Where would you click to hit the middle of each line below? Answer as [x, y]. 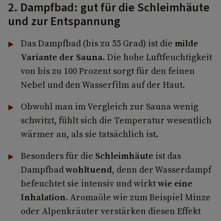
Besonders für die [58, 155]
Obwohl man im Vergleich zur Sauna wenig [109, 106]
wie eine [175, 183]
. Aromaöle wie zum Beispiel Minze [138, 197]
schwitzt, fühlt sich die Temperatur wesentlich [116, 120]
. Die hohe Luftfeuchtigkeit [157, 57]
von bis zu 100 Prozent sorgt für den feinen [108, 71]
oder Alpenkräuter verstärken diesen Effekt [110, 211]
